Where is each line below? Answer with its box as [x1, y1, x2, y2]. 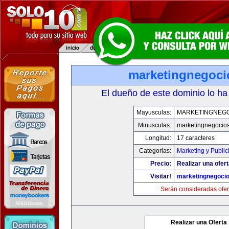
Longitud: [145, 134, 171, 142]
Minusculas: [138, 122, 171, 129]
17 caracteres [176, 134, 215, 142]
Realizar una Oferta [171, 219, 227, 226]
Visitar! [150, 173, 171, 180]
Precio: [150, 160, 171, 167]
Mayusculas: [136, 109, 171, 116]
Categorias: [139, 147, 171, 154]
